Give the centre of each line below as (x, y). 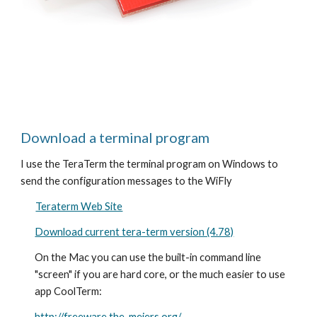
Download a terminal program (115, 137)
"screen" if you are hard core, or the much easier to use (160, 274)
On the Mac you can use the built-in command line (148, 257)
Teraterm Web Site (79, 206)
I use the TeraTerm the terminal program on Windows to (150, 164)
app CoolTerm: (69, 291)
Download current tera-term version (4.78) (134, 232)
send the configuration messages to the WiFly (128, 181)
